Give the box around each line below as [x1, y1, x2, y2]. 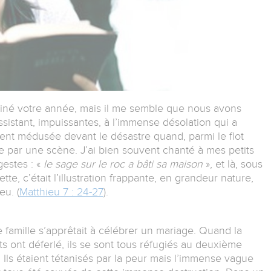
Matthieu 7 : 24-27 [19, 186, 103, 198]
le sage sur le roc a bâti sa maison [43, 158, 203, 171]
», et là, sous [202, 158, 263, 171]
